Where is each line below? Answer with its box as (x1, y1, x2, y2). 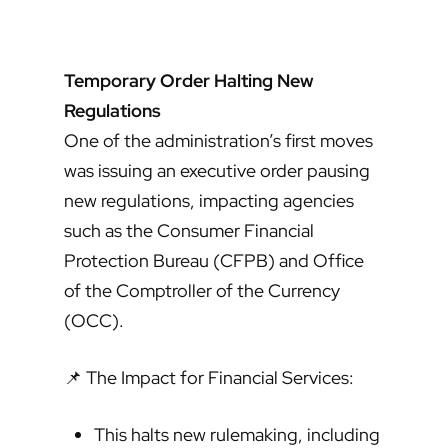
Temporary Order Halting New (64, 69, 314, 93)
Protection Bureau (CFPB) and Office (64, 249, 364, 273)
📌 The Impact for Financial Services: (64, 366, 354, 390)
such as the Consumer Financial (64, 219, 314, 243)
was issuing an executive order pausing (64, 159, 370, 183)
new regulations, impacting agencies (64, 189, 354, 213)
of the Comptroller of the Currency (64, 279, 340, 303)
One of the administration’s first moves (64, 129, 373, 153)
